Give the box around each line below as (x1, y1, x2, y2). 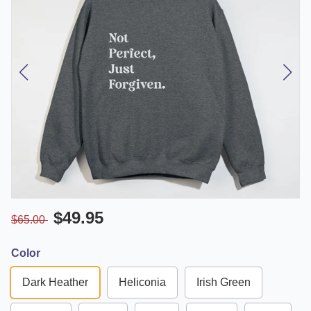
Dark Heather (22, 276, 88, 289)
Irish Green (196, 276, 251, 289)
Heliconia (119, 276, 166, 289)
